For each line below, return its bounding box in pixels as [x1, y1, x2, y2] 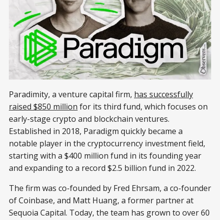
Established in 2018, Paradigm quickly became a [9, 125, 183, 137]
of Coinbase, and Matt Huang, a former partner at [9, 194, 193, 206]
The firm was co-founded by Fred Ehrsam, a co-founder [9, 182, 211, 193]
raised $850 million [9, 101, 78, 112]
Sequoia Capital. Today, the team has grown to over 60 [9, 207, 210, 218]
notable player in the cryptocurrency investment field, [9, 137, 205, 149]
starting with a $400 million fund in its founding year [9, 150, 201, 161]
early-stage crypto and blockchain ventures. [9, 113, 169, 124]
